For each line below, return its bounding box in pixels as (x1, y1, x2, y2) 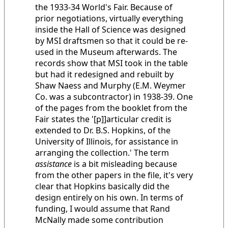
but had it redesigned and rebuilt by (35, 69, 174, 80)
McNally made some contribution (35, 214, 163, 225)
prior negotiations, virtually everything (35, 13, 183, 24)
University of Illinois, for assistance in (35, 136, 178, 147)
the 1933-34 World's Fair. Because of (35, 2, 173, 13)
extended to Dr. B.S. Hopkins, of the (35, 125, 170, 136)
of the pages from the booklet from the (35, 102, 187, 113)
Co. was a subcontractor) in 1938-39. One (35, 91, 193, 102)
